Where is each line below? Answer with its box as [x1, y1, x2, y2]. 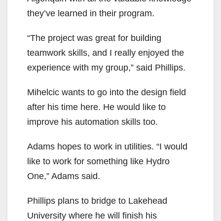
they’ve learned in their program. [27, 8, 154, 18]
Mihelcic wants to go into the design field [27, 87, 186, 97]
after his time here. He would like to [27, 102, 166, 112]
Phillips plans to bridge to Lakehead [27, 195, 167, 206]
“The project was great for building [27, 33, 161, 43]
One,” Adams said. [27, 171, 100, 181]
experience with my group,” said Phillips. [27, 62, 185, 73]
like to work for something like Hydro [27, 156, 170, 166]
